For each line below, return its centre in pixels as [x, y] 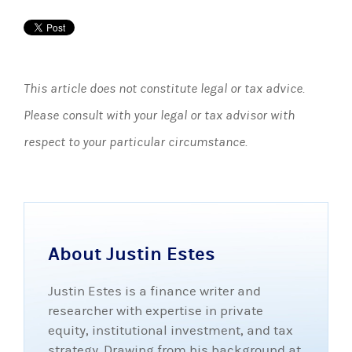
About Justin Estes [132, 254]
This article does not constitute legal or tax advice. [164, 89]
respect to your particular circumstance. [136, 142]
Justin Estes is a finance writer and [154, 291]
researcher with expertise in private [156, 311]
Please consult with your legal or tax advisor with [159, 115]
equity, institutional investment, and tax [170, 331]
